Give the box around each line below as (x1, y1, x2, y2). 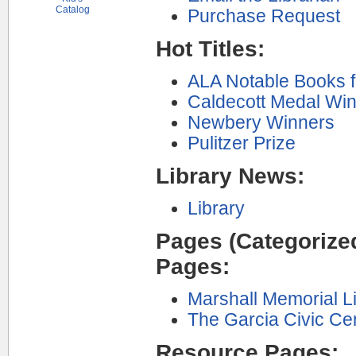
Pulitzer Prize (188, 133, 296, 153)
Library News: (156, 163, 304, 188)
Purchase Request (188, 6, 340, 26)
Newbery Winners (188, 112, 335, 133)
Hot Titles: (156, 36, 265, 61)
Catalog (55, 3, 90, 15)
